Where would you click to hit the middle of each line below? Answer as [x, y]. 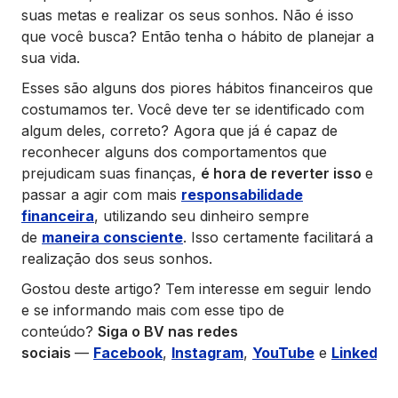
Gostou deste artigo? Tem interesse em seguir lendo [196, 289]
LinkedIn [361, 353]
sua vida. [51, 58]
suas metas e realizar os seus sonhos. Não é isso [187, 15]
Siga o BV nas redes [168, 331]
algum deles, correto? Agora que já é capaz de [179, 131]
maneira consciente [112, 237]
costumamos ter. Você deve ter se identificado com [193, 109]
